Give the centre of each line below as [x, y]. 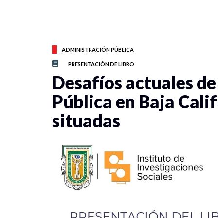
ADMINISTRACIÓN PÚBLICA [98, 50]
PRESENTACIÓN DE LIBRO [101, 64]
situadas [86, 120]
